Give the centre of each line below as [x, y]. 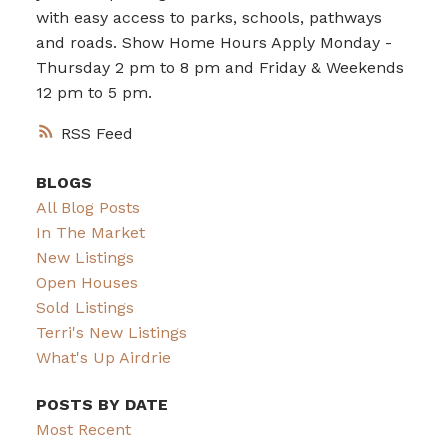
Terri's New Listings [111, 332]
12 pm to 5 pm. [93, 93]
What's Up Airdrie [103, 357]
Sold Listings [84, 307]
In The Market [90, 232]
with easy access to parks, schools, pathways [208, 18]
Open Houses [86, 282]
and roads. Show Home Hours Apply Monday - [213, 43]
